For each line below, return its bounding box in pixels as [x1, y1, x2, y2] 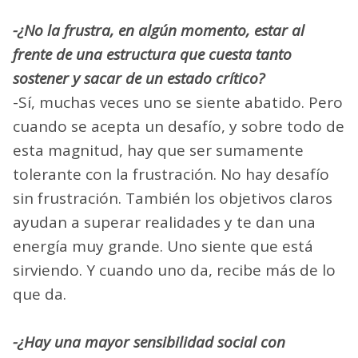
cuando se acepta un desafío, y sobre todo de [13, 115, 344, 137]
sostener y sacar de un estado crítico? [13, 67, 265, 89]
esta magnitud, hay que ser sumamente [13, 139, 304, 161]
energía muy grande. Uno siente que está [13, 235, 313, 257]
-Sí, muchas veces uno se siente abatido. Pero [13, 91, 343, 113]
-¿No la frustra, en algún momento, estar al [13, 19, 304, 41]
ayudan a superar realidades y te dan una [13, 211, 316, 233]
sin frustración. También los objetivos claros [13, 187, 332, 209]
